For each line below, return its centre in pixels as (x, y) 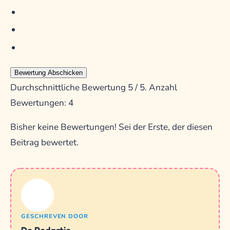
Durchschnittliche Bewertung (69, 87)
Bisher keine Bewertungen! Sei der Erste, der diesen (111, 127)
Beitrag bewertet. (44, 143)
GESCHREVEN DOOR (55, 216)
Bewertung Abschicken (49, 72)
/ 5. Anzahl (155, 87)
